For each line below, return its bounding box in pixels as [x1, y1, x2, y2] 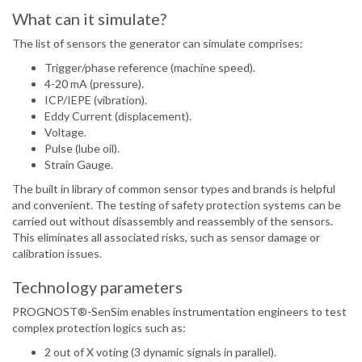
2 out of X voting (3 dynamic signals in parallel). [44, 345, 276, 360]
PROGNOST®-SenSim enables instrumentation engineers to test [12, 305, 347, 319]
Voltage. [44, 125, 86, 140]
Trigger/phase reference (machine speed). [44, 61, 255, 75]
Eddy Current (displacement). [44, 109, 192, 124]
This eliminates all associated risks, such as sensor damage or [12, 230, 320, 245]
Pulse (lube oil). [44, 141, 120, 156]
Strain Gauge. [44, 158, 113, 172]
